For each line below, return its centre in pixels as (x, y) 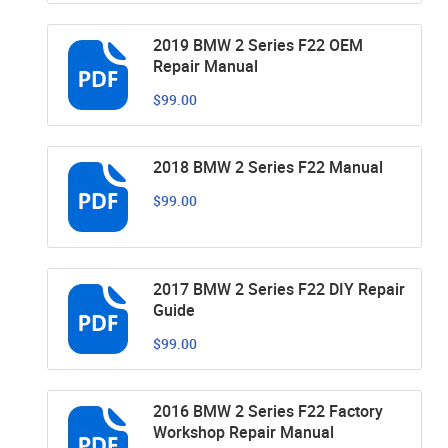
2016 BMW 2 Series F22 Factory (268, 410)
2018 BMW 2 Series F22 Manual (268, 166)
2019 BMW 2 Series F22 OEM (258, 44)
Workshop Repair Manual (243, 431)
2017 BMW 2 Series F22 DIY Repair (279, 288)
